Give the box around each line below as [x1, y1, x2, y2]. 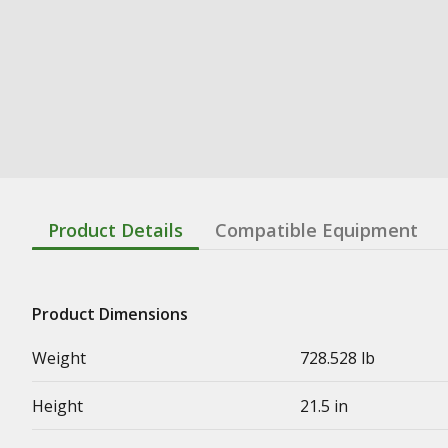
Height [32, 394, 83, 417]
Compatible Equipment [215, 217, 418, 242]
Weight [32, 346, 86, 369]
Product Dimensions [32, 302, 188, 325]
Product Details [48, 217, 183, 242]
